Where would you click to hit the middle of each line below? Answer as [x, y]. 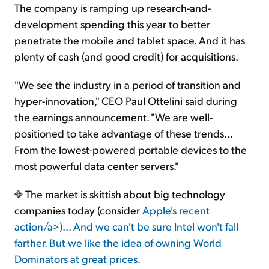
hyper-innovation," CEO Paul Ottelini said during [126, 101]
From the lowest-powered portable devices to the [131, 150]
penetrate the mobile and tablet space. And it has [130, 40]
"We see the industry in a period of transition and [128, 85]
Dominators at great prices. [77, 259]
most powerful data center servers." [97, 166]
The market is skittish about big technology [124, 194]
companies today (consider [78, 210]
